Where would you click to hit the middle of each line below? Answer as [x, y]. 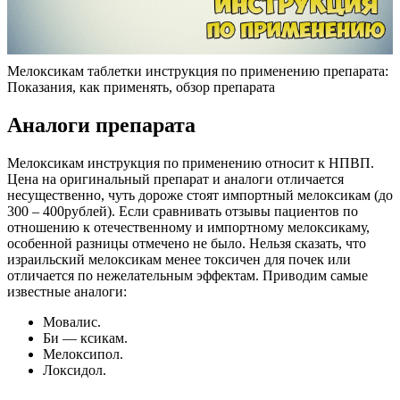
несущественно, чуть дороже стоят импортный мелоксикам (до [200, 196]
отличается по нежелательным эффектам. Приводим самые [187, 276]
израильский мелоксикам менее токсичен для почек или [179, 260]
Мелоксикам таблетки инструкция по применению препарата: [198, 71]
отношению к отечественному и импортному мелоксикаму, [188, 228]
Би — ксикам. [85, 338]
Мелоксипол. [83, 354]
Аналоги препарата [101, 125]
